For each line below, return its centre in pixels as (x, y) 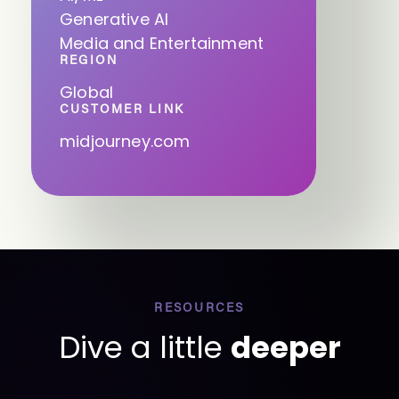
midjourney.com (125, 141)
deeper (285, 347)
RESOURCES (199, 309)
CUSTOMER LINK (122, 110)
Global (87, 92)
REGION (89, 61)
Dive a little (144, 347)
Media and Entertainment (162, 43)
